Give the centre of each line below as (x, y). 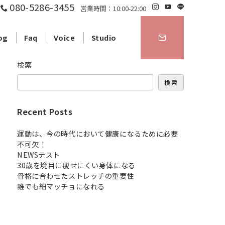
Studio (104, 38)
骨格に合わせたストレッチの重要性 (76, 176)
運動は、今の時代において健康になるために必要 (98, 134)
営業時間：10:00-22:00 (113, 8)
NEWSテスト (39, 155)
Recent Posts (45, 111)
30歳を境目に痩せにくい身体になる (76, 165)
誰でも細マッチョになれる (61, 186)
